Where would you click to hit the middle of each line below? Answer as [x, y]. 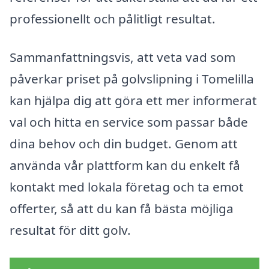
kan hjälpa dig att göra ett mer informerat [133, 101]
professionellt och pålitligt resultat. [113, 19]
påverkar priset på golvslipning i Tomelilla [132, 79]
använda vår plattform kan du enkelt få [125, 165]
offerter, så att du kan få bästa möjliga [122, 209]
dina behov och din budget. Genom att [124, 144]
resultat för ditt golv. [70, 230]
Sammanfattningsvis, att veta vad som [122, 57]
